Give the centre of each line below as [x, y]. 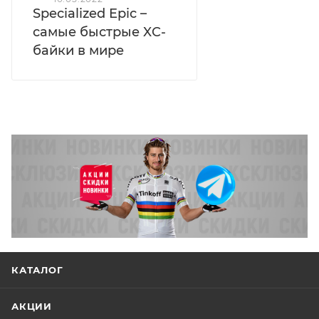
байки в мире [78, 50]
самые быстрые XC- [99, 32]
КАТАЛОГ [37, 270]
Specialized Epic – [90, 13]
